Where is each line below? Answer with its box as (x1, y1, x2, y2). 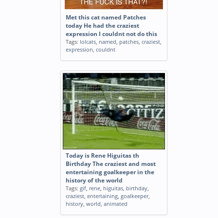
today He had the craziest (66, 22, 139, 29)
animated (104, 200, 127, 207)
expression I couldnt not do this (66, 30, 157, 37)
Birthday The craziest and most (66, 160, 156, 167)
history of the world (66, 177, 123, 184)
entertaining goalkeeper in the (66, 168, 154, 176)
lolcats (80, 38, 96, 45)
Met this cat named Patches (66, 14, 146, 21)
